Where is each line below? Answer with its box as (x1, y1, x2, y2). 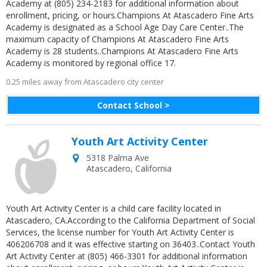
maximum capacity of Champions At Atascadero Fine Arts (6, 33, 229, 45)
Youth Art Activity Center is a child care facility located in (6, 203, 221, 214)
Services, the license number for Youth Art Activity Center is (6, 226, 234, 238)
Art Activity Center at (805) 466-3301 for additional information (6, 250, 247, 262)
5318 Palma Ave (86, 152, 149, 163)
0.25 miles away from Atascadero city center (6, 76, 164, 87)
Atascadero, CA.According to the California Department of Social (6, 215, 255, 226)
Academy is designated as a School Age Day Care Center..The (6, 21, 244, 33)
